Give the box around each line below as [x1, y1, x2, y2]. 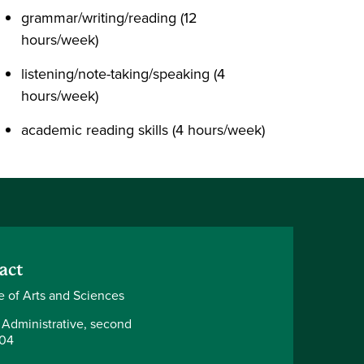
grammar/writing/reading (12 [21, 7, 197, 28]
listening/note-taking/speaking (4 [21, 63, 225, 84]
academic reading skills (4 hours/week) [21, 119, 265, 141]
